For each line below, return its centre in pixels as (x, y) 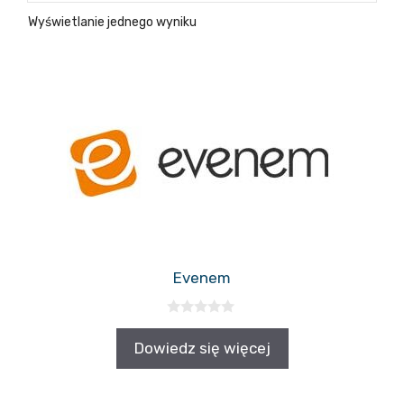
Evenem (202, 278)
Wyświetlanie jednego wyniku (112, 23)
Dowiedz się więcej (202, 348)
